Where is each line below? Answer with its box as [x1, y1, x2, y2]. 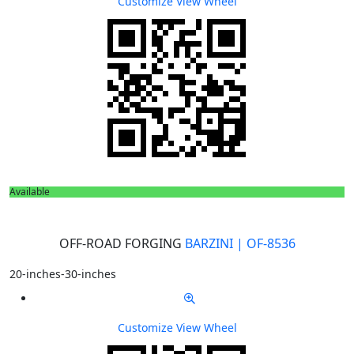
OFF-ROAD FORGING [58, 234, 182, 252]
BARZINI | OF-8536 [184, 234, 296, 252]
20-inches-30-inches [9, 265, 116, 281]
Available [9, 184, 50, 198]
